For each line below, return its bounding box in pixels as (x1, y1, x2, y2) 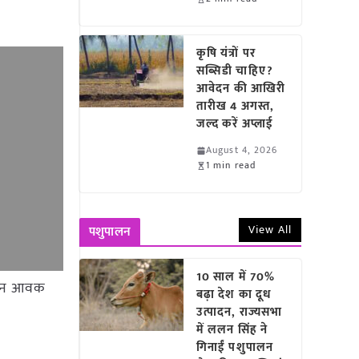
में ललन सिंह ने (196, 320, 268, 340)
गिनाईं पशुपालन (196, 337, 273, 357)
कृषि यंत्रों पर (196, 43, 256, 63)
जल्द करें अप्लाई (196, 114, 280, 134)
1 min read (206, 157, 256, 173)
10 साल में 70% (196, 267, 276, 287)
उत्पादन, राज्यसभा (196, 302, 283, 322)
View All (248, 220, 292, 239)
